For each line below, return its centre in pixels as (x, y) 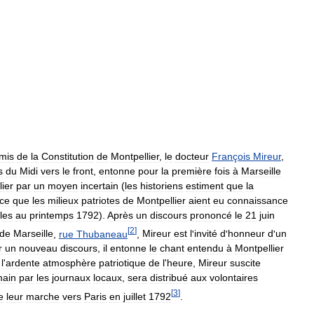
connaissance (258, 200)
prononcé (211, 215)
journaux (71, 278)
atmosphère (69, 263)
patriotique (122, 263)
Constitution (68, 156)
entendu (205, 248)
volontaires (234, 278)
